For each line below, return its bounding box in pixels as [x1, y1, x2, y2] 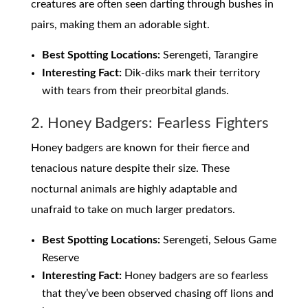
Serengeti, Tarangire [159, 49, 258, 61]
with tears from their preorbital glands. [41, 85, 229, 97]
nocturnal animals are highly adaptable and [30, 184, 237, 195]
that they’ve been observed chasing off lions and [41, 288, 274, 300]
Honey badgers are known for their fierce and [30, 142, 250, 154]
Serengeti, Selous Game [159, 234, 276, 246]
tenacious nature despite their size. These [30, 163, 230, 175]
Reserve [41, 252, 79, 264]
